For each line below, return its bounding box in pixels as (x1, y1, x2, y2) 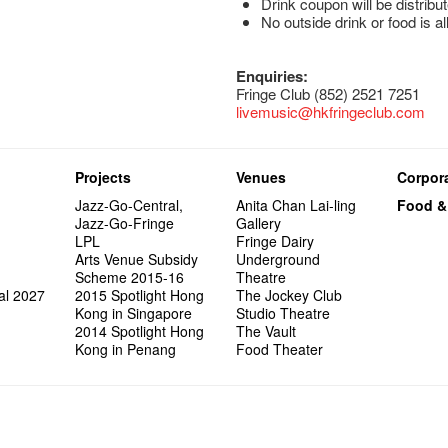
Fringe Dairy (236, 231, 315, 252)
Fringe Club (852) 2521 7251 (236, 83, 421, 105)
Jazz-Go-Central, (75, 195, 184, 216)
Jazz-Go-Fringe (75, 213, 175, 234)
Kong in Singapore (75, 303, 193, 324)
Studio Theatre (236, 303, 331, 324)
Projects (75, 167, 132, 188)
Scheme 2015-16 (75, 267, 185, 288)
